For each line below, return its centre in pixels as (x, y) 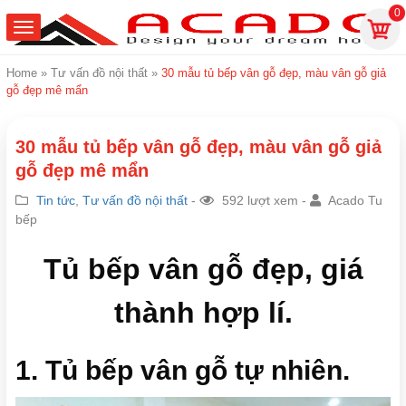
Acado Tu (354, 200)
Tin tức (56, 200)
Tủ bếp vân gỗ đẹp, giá (203, 269)
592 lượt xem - (264, 200)
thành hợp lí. (203, 313)
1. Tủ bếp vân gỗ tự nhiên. (183, 370)
